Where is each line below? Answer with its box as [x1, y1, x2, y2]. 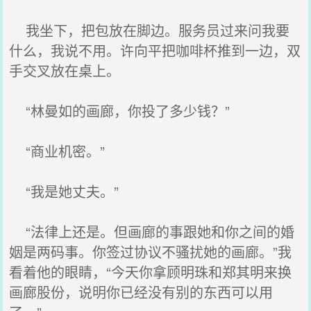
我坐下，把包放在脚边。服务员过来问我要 [9, 20, 290, 40]
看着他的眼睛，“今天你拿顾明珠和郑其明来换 [9, 262, 292, 282]
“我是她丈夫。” [9, 181, 119, 201]
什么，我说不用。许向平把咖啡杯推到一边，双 [9, 40, 301, 60]
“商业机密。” [9, 141, 106, 161]
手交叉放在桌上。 [9, 60, 121, 81]
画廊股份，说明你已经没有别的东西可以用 [9, 282, 274, 302]
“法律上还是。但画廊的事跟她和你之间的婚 [9, 221, 295, 242]
